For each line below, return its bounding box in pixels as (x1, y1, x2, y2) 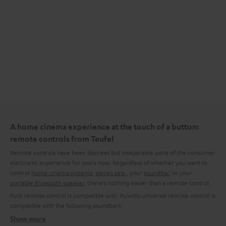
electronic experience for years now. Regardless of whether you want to (10, 158, 207, 166)
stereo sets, (95, 168, 127, 177)
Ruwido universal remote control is (120, 191, 215, 199)
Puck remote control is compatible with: (10, 191, 120, 199)
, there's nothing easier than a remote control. (84, 178, 210, 187)
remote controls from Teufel (10, 133, 114, 144)
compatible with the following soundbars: (10, 201, 123, 209)
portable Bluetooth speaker (10, 178, 84, 187)
